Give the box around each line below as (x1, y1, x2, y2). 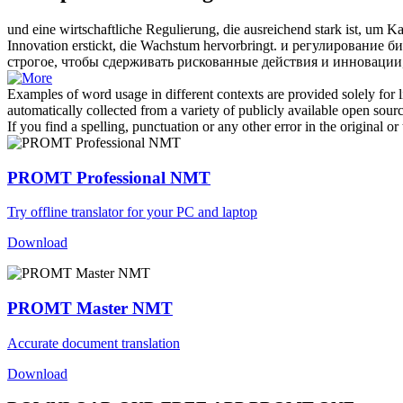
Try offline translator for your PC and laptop (7, 204, 257, 220)
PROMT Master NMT (7, 298, 173, 318)
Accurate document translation (7, 335, 180, 351)
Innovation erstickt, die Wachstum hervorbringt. (7, 37, 277, 53)
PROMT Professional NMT (7, 167, 210, 187)
